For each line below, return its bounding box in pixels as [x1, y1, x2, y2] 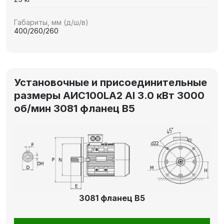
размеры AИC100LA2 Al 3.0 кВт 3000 [14, 89, 204, 101]
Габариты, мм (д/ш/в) [14, 17, 88, 26]
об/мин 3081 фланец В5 [14, 102, 135, 114]
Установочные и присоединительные [14, 76, 207, 88]
